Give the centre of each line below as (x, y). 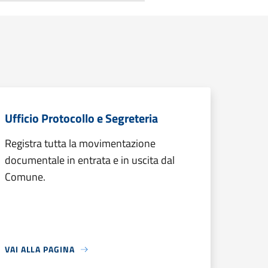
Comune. (25, 177)
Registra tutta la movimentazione (80, 143)
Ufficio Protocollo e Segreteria (81, 118)
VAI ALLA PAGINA (40, 249)
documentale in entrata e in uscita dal (90, 160)
